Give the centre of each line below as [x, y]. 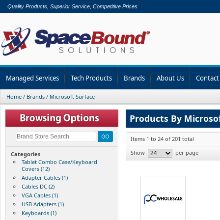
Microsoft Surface [72, 96]
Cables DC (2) [38, 186]
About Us [170, 78]
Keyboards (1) [39, 213]
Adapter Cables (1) [45, 177]
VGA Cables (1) [40, 195]
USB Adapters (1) [43, 204]
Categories [26, 154]
